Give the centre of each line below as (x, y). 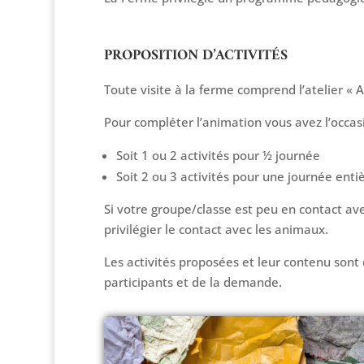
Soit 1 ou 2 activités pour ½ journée (218, 155)
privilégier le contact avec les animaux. (216, 229)
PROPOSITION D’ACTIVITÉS (195, 55)
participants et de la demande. (193, 282)
